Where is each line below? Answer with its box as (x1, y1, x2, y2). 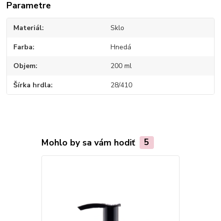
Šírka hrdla (13, 80, 51, 90)
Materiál (13, 23, 42, 33)
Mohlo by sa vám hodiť (41, 136, 138, 148)
